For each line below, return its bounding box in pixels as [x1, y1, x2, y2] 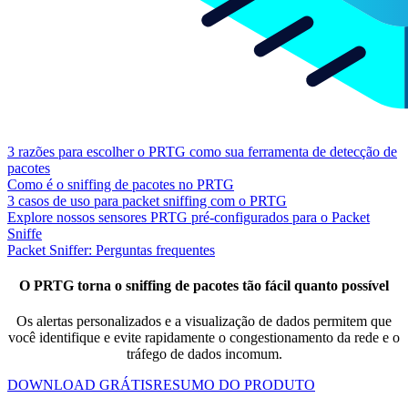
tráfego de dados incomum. [126, 346, 282, 362]
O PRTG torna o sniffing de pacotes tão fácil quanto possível [19, 277, 389, 293]
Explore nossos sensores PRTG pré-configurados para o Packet [7, 209, 370, 225]
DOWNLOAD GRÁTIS [7, 377, 153, 393]
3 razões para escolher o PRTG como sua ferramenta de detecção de [7, 143, 397, 159]
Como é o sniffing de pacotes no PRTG [7, 176, 234, 192]
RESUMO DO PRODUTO [153, 377, 315, 393]
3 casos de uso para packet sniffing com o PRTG [7, 192, 287, 209]
